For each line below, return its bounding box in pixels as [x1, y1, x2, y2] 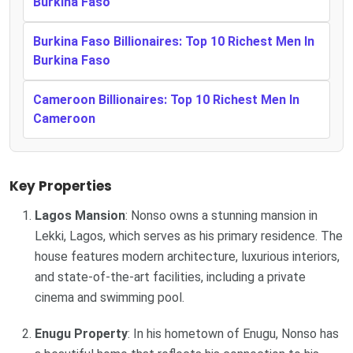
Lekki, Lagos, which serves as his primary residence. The [35, 228, 343, 243]
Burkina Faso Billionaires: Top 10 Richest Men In [33, 33, 314, 49]
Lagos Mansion [35, 207, 125, 223]
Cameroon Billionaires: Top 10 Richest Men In [33, 91, 299, 107]
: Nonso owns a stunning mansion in [125, 207, 318, 223]
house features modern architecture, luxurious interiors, [35, 248, 340, 264]
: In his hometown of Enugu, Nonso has [128, 325, 339, 341]
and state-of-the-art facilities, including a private [35, 269, 306, 284]
